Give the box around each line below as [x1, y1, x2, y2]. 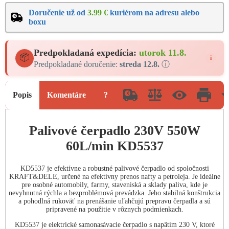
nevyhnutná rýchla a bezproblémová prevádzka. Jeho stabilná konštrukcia [9, 189, 220, 197]
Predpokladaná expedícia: [34, 48, 139, 58]
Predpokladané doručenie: [34, 60, 120, 68]
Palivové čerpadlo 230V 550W [29, 123, 200, 138]
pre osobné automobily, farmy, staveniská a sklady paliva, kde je [21, 181, 208, 189]
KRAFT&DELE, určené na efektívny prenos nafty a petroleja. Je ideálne [9, 173, 220, 181]
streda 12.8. [120, 60, 159, 68]
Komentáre [47, 90, 86, 99]
